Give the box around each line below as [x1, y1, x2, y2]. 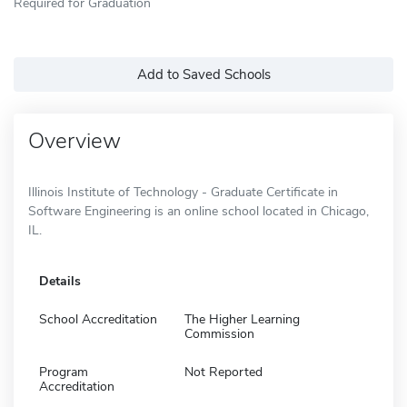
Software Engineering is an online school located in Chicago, [28, 202, 369, 220]
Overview [28, 125, 121, 155]
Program [39, 362, 88, 381]
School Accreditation [39, 310, 157, 328]
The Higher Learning [184, 310, 300, 328]
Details [39, 272, 81, 290]
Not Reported [184, 362, 263, 381]
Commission [184, 324, 254, 342]
